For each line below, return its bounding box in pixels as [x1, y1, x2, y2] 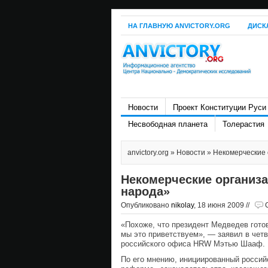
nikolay [171, 201, 194, 209]
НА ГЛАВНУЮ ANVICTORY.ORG [128, 22, 230, 29]
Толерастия [223, 120, 264, 129]
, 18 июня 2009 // [194, 201, 251, 209]
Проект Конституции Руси [173, 103, 266, 112]
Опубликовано [121, 201, 171, 209]
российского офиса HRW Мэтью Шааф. [121, 239, 265, 248]
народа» [121, 185, 170, 198]
